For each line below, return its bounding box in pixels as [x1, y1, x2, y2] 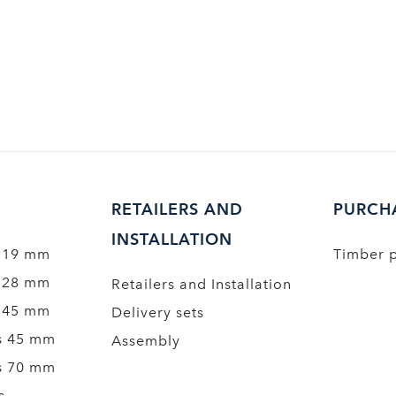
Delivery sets [110, 304, 204, 321]
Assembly [110, 332, 180, 349]
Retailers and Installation [110, 276, 292, 293]
